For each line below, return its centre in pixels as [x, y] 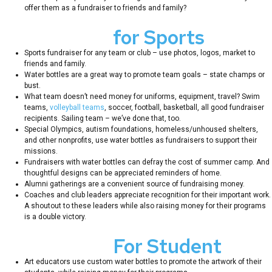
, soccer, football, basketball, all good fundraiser [184, 107]
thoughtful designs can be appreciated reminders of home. [123, 173]
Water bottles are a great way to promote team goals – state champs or [144, 74]
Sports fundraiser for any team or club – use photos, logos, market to [140, 53]
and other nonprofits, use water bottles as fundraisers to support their [141, 140]
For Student [167, 246]
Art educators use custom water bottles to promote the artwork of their [143, 261]
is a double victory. [55, 216]
